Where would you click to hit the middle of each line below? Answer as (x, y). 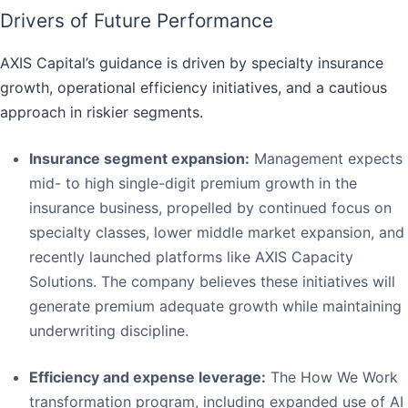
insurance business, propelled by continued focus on (210, 208)
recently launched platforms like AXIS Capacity (191, 257)
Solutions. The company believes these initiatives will (212, 282)
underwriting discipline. (109, 331)
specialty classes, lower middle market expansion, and (217, 233)
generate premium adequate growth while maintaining (215, 306)
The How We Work (332, 377)
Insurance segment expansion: (139, 159)
